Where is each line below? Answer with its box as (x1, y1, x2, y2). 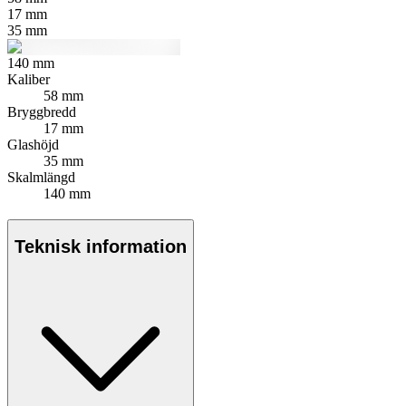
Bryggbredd (7, 103, 76, 120)
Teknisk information (14, 237, 187, 257)
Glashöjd (7, 136, 59, 152)
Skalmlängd (7, 169, 75, 185)
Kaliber (7, 71, 50, 87)
